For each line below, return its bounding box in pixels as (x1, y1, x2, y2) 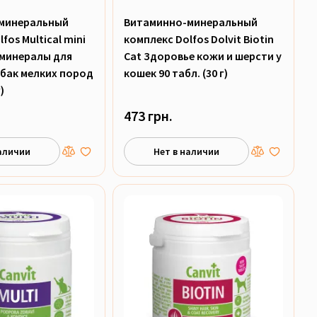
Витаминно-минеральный (123, 15, 258, 30)
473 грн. (123, 107, 173, 125)
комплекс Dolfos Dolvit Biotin (123, 32, 274, 47)
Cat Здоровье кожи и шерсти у (123, 49, 282, 64)
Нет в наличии (153, 144, 219, 158)
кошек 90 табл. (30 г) (123, 66, 228, 81)
